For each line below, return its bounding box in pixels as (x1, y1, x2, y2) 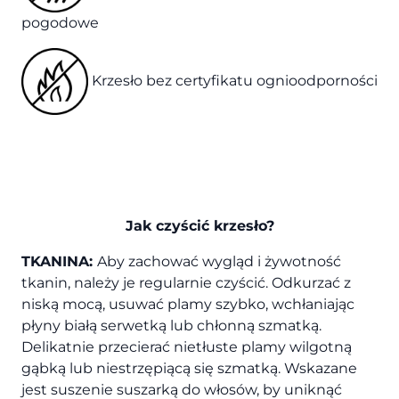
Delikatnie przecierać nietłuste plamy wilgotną (21, 338, 352, 356)
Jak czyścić (125, 217, 214, 235)
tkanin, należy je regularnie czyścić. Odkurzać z (21, 274, 351, 292)
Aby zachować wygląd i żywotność (97, 253, 341, 271)
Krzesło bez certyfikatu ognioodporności (88, 71, 378, 89)
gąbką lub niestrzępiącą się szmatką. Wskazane (21, 360, 357, 378)
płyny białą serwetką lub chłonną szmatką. (21, 317, 322, 335)
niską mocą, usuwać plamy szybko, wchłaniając (21, 296, 354, 313)
